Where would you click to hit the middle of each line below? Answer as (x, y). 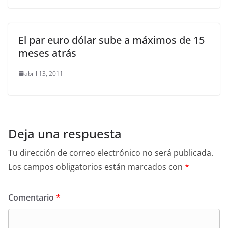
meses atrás (47, 53)
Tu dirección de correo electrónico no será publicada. (111, 152)
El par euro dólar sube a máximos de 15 (111, 40)
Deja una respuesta (65, 133)
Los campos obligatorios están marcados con (96, 167)
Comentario (32, 197)
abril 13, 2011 (44, 73)
